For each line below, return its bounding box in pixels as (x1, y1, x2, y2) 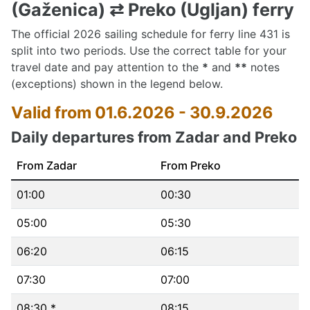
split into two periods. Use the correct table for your (11, 44, 286, 57)
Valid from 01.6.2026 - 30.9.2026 (11, 102, 273, 122)
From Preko (161, 158, 221, 172)
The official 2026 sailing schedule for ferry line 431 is (11, 27, 290, 41)
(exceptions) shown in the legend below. (11, 77, 223, 91)
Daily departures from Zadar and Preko (11, 128, 297, 146)
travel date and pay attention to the (11, 60, 202, 74)
